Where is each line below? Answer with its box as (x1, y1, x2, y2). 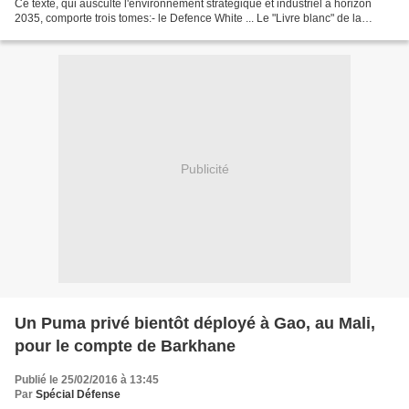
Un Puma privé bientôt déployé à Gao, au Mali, (15, 314, 375, 333)
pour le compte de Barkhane (15, 337, 236, 356)
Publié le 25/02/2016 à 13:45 (15, 373, 159, 387)
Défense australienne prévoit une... (15, 26, 188, 40)
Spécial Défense (36, 388, 121, 402)
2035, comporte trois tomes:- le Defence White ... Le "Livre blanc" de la (15, 12, 362, 26)
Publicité (180, 161, 229, 176)
